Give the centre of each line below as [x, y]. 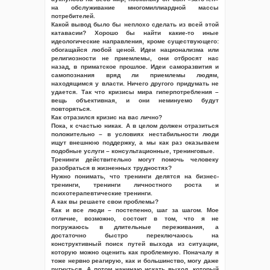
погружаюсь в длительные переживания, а [135, 227]
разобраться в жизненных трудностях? [111, 168]
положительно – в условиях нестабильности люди [135, 134]
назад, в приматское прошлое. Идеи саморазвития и [135, 67]
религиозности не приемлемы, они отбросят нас [135, 58]
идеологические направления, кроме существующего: [135, 41]
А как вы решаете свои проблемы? [105, 202]
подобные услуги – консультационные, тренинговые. [133, 151]
